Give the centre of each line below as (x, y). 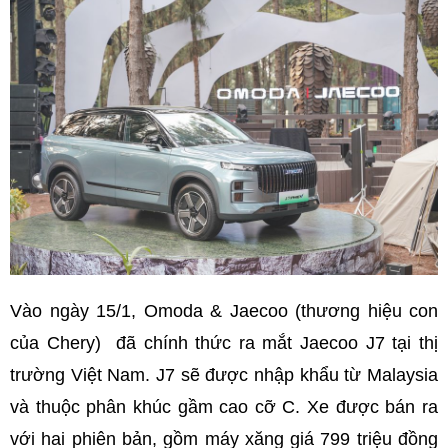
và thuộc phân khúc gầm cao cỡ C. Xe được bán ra (224, 406)
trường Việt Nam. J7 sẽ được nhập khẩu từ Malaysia (224, 374)
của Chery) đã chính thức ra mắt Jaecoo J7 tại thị (224, 342)
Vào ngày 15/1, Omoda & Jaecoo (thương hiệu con (224, 310)
